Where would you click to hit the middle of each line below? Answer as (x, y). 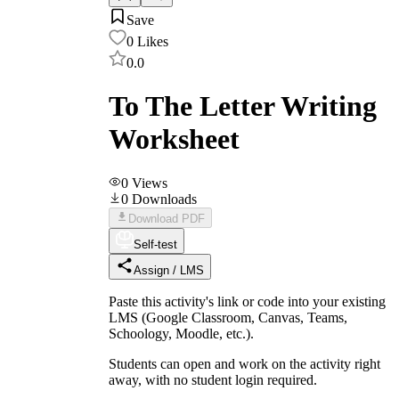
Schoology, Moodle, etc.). (181, 333)
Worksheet (174, 139)
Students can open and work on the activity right (244, 363)
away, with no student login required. (213, 379)
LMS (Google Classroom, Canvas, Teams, (228, 317)
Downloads (164, 199)
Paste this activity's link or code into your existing (247, 301)
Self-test (155, 244)
